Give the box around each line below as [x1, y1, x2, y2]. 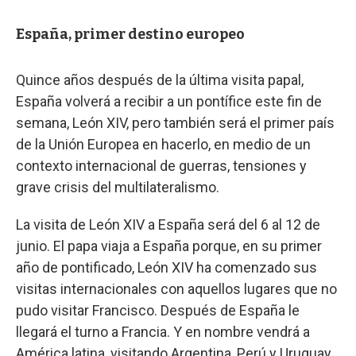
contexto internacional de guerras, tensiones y [16, 157, 307, 174]
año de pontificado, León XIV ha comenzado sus [16, 258, 317, 276]
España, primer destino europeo [16, 25, 245, 43]
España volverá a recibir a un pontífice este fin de [16, 92, 322, 110]
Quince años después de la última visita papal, [16, 71, 304, 88]
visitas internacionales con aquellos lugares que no [16, 280, 337, 297]
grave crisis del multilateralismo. [16, 178, 219, 195]
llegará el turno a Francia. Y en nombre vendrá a [16, 323, 310, 340]
